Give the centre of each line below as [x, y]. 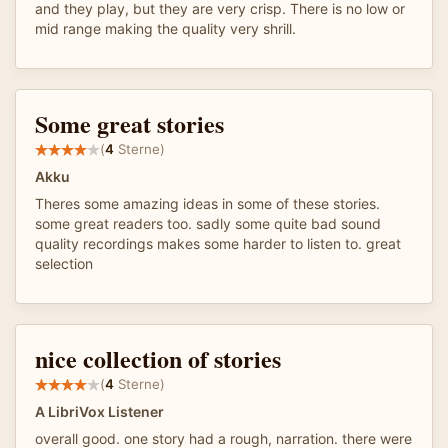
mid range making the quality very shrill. [165, 28]
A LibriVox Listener [99, 411]
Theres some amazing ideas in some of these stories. [207, 203]
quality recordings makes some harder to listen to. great [218, 243]
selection [64, 263]
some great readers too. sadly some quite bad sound [208, 223]
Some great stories [129, 123]
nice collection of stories [158, 358]
